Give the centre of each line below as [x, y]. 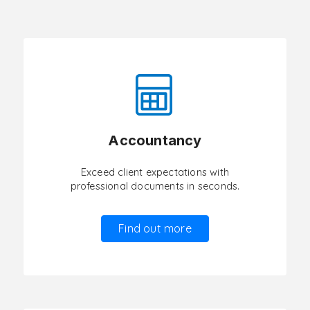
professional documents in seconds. [155, 186]
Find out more [155, 228]
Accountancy [155, 140]
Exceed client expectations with [155, 172]
